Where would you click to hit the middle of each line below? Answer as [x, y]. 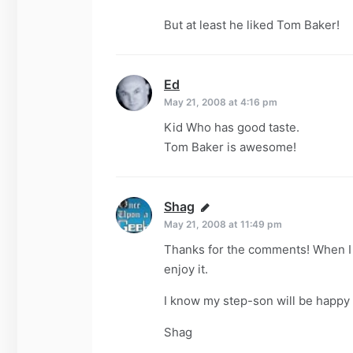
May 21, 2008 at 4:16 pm [221, 102]
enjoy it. [186, 269]
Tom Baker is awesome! [230, 147]
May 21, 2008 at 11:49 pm [223, 224]
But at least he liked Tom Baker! [252, 24]
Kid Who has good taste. [232, 127]
